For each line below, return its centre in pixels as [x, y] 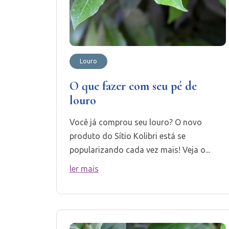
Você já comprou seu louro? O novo [135, 122]
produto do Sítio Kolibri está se [127, 136]
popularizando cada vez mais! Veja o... [140, 150]
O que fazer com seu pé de [133, 86]
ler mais [84, 168]
